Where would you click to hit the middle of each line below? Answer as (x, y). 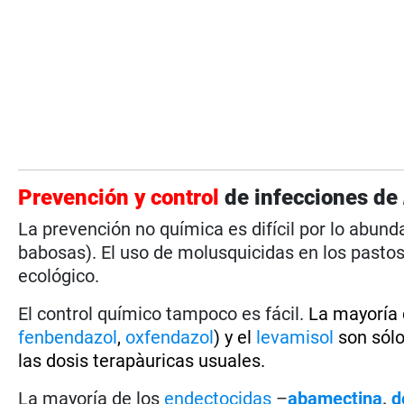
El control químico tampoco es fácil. (164, 313)
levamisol (295, 337)
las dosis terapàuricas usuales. (142, 360)
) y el (235, 337)
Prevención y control (119, 197)
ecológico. (59, 275)
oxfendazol (170, 337)
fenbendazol (68, 337)
